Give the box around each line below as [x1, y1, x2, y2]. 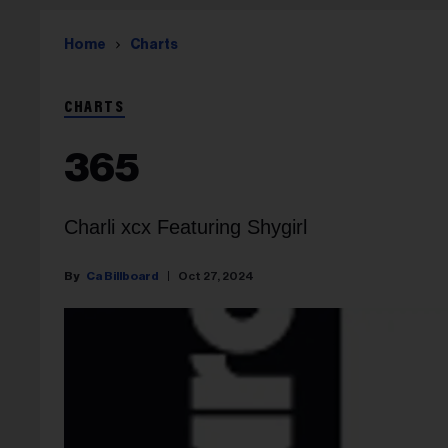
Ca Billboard [86, 269, 159, 282]
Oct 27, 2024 [178, 269, 254, 282]
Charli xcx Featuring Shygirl [64, 216, 307, 238]
